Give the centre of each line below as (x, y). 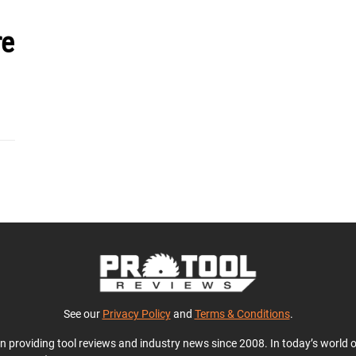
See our (83, 314)
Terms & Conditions (242, 314)
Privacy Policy (136, 314)
